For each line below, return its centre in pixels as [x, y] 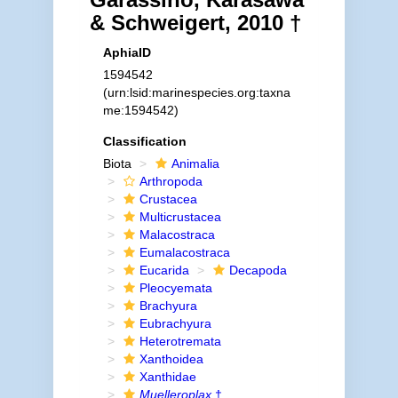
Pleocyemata [175, 288]
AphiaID [127, 52]
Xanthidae [167, 377]
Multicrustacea [180, 217]
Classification [144, 141]
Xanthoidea [171, 359]
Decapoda [258, 270]
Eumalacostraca [184, 252]
